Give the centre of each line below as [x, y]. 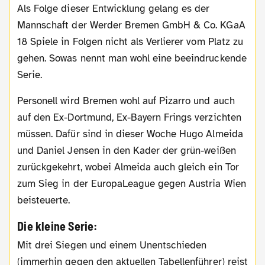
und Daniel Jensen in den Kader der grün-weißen [127, 151]
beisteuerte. [44, 201]
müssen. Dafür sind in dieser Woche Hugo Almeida [130, 134]
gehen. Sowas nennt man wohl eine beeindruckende [132, 59]
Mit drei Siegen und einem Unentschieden [22, 245]
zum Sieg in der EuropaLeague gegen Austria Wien [132, 184]
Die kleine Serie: [57, 226]
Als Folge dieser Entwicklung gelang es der [21, 9]
